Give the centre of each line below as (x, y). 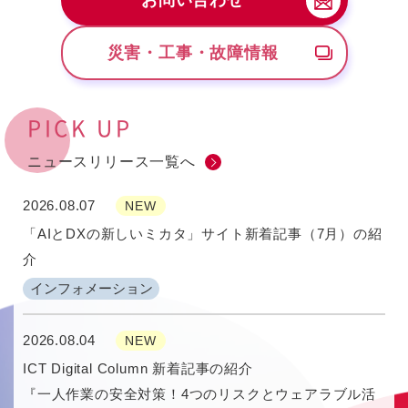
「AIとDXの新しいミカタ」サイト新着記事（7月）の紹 (203, 234)
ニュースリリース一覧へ (112, 162)
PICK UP (80, 128)
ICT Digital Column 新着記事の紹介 (138, 369)
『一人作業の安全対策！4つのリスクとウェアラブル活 (199, 394)
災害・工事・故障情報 (193, 52)
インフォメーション (91, 289)
